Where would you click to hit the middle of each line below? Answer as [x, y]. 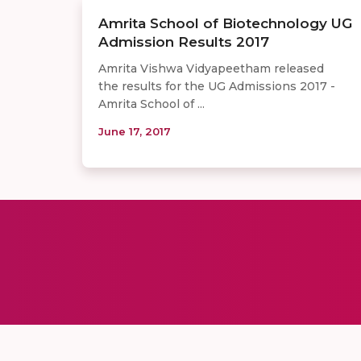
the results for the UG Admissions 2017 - [217, 86]
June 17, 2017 [135, 131]
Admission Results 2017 [184, 41]
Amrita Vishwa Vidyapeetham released [211, 68]
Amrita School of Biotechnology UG [225, 23]
